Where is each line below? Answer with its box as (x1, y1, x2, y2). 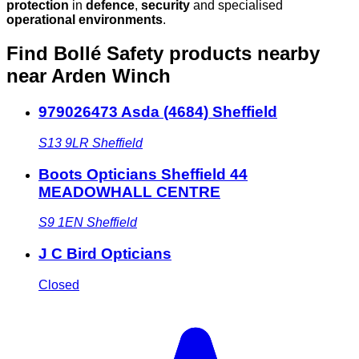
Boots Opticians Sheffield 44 (38, 165, 248, 183)
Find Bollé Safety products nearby (6, 42, 320, 65)
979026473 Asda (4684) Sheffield (38, 103, 277, 121)
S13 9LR (38, 136, 89, 151)
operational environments (6, 12, 163, 26)
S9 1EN (38, 216, 83, 230)
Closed (38, 277, 79, 292)
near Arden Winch (6, 65, 171, 87)
